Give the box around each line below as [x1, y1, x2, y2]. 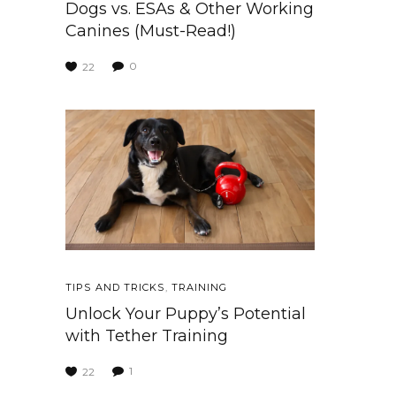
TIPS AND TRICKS [65, 280, 165, 293]
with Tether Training [65, 325, 228, 346]
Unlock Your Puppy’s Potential [65, 303, 306, 324]
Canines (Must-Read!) [65, 21, 236, 42]
